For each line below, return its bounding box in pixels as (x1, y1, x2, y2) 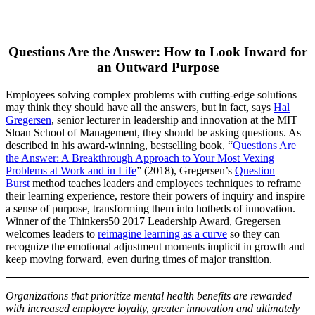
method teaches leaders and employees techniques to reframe (30, 176, 301, 189)
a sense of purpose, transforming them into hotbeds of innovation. (6, 202, 295, 214)
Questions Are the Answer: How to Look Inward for (8, 44, 307, 59)
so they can (227, 227, 280, 240)
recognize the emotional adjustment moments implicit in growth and (6, 240, 305, 252)
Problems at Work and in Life (6, 164, 136, 176)
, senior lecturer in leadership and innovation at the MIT (51, 113, 297, 126)
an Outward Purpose (96, 59, 219, 75)
